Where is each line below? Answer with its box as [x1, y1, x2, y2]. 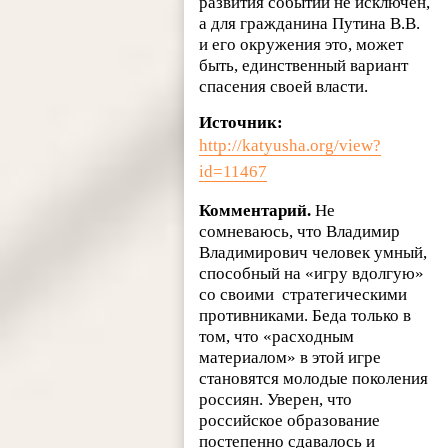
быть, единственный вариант [199, 55, 409, 75]
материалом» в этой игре [199, 347, 382, 367]
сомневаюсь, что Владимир [199, 221, 401, 241]
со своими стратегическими [199, 284, 408, 304]
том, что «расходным [199, 326, 355, 346]
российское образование [199, 410, 381, 430]
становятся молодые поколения [199, 368, 429, 388]
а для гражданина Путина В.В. [199, 13, 421, 33]
